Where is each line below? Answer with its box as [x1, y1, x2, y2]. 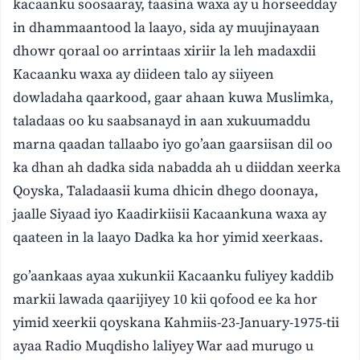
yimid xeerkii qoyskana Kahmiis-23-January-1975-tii [13, 312, 340, 332]
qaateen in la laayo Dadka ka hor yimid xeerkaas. [13, 227, 324, 247]
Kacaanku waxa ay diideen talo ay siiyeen [13, 63, 275, 84]
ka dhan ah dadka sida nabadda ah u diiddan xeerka [13, 157, 342, 177]
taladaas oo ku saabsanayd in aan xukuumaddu [13, 110, 311, 130]
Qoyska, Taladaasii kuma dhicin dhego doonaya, [13, 180, 319, 200]
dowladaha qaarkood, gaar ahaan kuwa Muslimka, [13, 87, 334, 107]
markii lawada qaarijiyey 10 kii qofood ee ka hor [13, 288, 318, 309]
